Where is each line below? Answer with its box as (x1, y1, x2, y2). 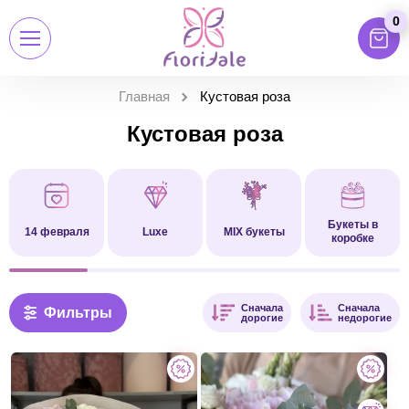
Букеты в (327, 218, 378, 231)
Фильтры (44, 304, 112, 320)
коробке (330, 232, 374, 245)
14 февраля (24, 225, 89, 238)
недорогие (338, 311, 392, 323)
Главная (119, 89, 170, 104)
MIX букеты (223, 225, 285, 238)
